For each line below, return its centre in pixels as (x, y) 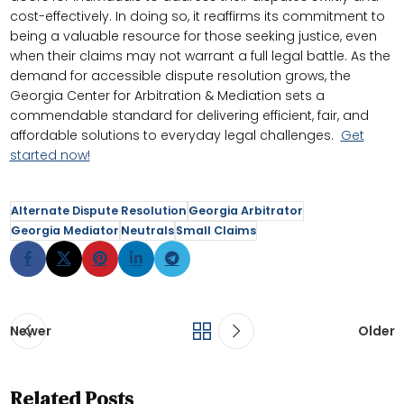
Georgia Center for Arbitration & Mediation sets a (167, 96)
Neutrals (147, 231)
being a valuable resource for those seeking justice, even (193, 37)
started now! (50, 156)
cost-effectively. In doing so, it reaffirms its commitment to (197, 17)
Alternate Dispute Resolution (98, 211)
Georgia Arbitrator (245, 211)
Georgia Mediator (64, 231)
